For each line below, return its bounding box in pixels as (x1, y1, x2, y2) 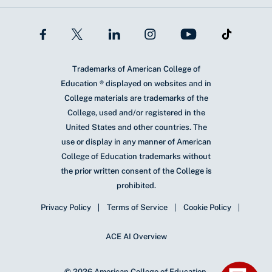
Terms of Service (107, 202, 168, 212)
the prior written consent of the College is (60, 166, 212, 175)
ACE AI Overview (105, 231, 167, 241)
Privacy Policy (41, 202, 91, 212)
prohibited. (116, 180, 156, 190)
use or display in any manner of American (61, 137, 211, 146)
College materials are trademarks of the (64, 93, 208, 103)
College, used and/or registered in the (67, 107, 205, 117)
